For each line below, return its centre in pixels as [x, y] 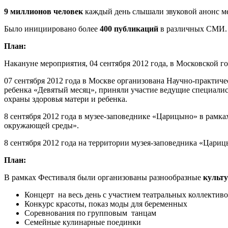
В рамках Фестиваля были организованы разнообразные [104, 178]
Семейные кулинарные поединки [83, 222]
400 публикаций [130, 29]
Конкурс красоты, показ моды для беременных [106, 204]
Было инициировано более [52, 29]
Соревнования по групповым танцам [90, 213]
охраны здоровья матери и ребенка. [66, 99]
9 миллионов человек [45, 12]
